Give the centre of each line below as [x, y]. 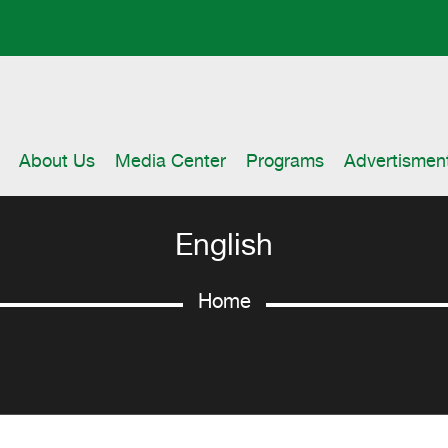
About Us [56, 162]
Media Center [170, 162]
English [223, 248]
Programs [284, 162]
